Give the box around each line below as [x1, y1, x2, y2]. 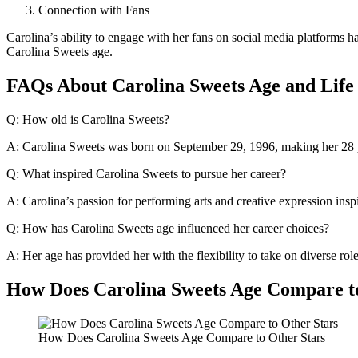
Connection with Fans [38, 2, 149, 17]
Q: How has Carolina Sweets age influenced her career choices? [6, 221, 329, 235]
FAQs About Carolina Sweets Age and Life [6, 74, 354, 96]
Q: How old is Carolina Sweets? [6, 112, 169, 126]
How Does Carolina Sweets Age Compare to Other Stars [38, 330, 325, 344]
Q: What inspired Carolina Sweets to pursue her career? [6, 166, 286, 181]
